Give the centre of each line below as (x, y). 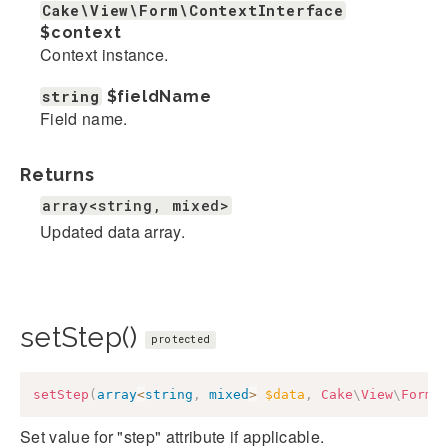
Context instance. (104, 55)
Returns (57, 175)
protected (180, 340)
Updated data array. (113, 232)
